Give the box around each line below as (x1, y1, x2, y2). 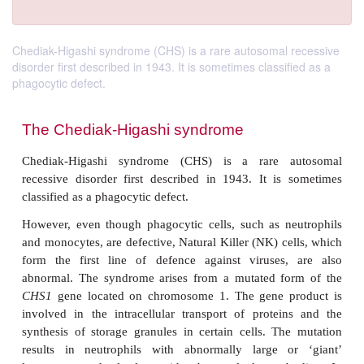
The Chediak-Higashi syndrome (27, 332, 305, 355)
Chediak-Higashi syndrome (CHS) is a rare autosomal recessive (12, 42, 340, 58)
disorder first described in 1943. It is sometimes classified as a (12, 58, 331, 75)
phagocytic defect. (12, 75, 106, 91)
